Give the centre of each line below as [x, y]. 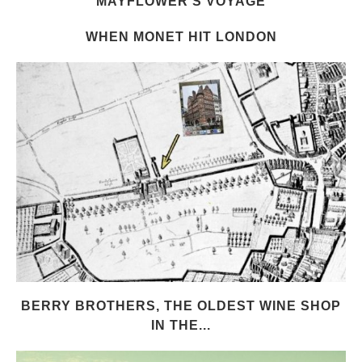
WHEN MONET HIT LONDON [181, 36]
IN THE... [181, 325]
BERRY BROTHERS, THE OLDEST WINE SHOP [181, 305]
